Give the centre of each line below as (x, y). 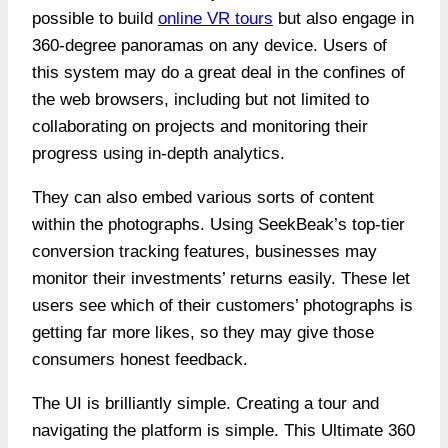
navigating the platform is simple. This (176, 431)
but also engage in (343, 19)
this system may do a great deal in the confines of (218, 73)
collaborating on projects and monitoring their (200, 127)
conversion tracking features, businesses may (204, 252)
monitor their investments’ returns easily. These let (221, 279)
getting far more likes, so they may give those (203, 333)
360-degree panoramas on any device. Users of (209, 46)
